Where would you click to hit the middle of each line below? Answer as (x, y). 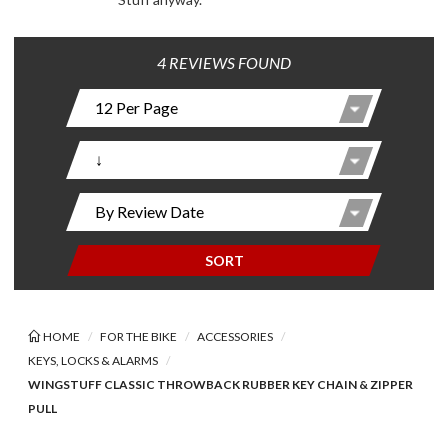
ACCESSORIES (234, 336)
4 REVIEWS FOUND (224, 62)
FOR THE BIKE (138, 336)
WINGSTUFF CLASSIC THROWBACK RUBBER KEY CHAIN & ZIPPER (220, 384)
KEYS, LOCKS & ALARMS (93, 360)
